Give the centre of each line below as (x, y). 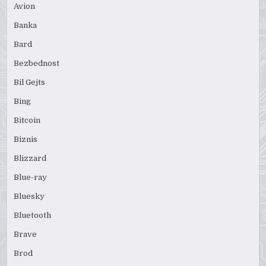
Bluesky (29, 197)
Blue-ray (31, 178)
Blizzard (30, 159)
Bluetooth (33, 216)
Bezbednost (37, 64)
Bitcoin (27, 121)
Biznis (26, 140)
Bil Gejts (30, 83)
